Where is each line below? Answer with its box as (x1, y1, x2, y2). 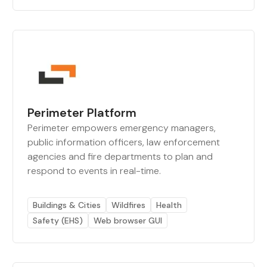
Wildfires (111, 200, 146, 210)
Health (156, 200, 182, 210)
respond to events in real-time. (27, 164, 162, 177)
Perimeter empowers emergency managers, (27, 122, 216, 134)
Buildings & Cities (33, 200, 101, 210)
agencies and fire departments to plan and (27, 150, 213, 163)
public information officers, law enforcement (27, 136, 221, 148)
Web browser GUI (94, 215, 163, 226)
